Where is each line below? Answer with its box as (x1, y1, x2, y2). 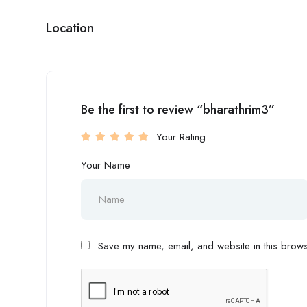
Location (46, 19, 94, 37)
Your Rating (156, 130, 206, 145)
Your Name (81, 158, 130, 173)
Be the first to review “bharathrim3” (81, 101, 275, 119)
